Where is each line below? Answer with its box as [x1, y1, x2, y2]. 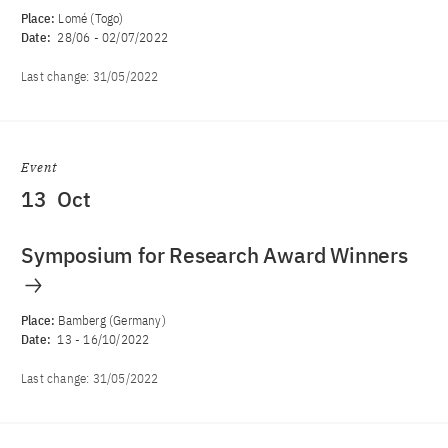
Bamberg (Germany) [58, 312, 166, 329]
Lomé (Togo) [58, 10, 124, 27]
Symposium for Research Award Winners [21, 241, 408, 269]
